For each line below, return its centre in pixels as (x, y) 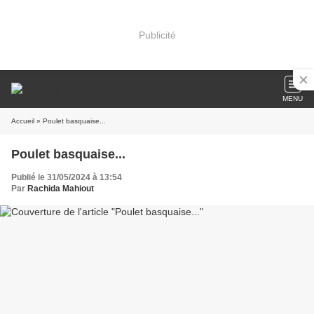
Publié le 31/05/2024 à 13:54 (67, 177)
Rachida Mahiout (61, 189)
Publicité (157, 35)
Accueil (23, 121)
